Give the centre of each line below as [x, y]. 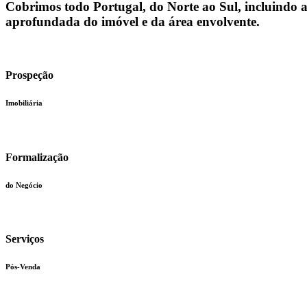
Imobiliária [24, 103]
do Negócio [24, 185]
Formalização [37, 157]
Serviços [25, 238]
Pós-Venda [23, 266]
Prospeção [29, 75]
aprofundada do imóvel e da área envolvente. [133, 22]
